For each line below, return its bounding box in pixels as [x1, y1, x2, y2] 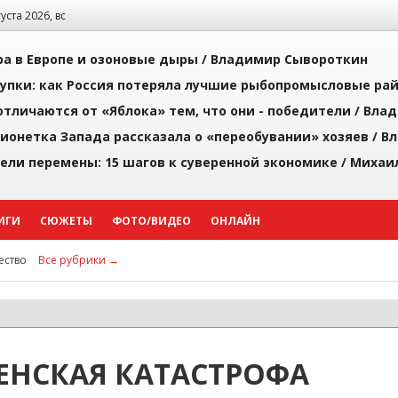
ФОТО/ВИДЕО [112, 213, 191, 228]
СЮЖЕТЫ [40, 213, 92, 228]
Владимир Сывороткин [211, 51, 368, 68]
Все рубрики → [38, 252, 119, 267]
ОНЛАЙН [211, 213, 260, 228]
